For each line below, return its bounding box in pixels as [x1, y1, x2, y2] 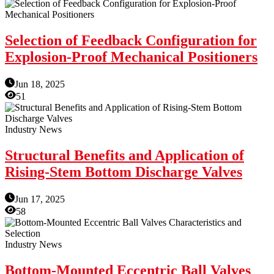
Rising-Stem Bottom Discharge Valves [5, 163, 242, 180]
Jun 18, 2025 [15, 79, 65, 90]
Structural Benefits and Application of [5, 147, 244, 163]
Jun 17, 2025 [15, 193, 65, 204]
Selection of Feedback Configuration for [5, 32, 257, 49]
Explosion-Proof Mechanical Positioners [5, 49, 257, 65]
